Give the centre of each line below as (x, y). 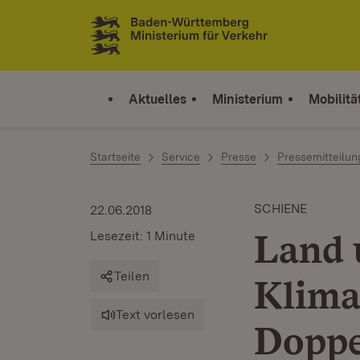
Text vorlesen (155, 315)
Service (181, 157)
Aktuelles (157, 99)
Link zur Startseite (149, 42)
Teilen (132, 276)
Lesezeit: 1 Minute (143, 236)
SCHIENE (280, 209)
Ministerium (247, 99)
